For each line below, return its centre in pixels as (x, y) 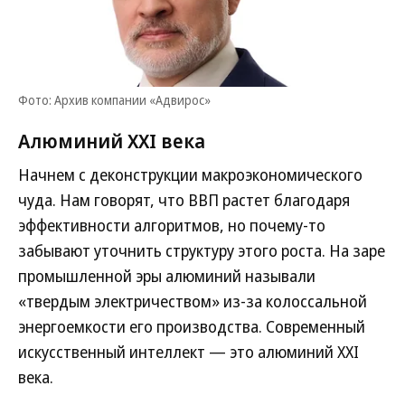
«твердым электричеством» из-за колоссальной (193, 301)
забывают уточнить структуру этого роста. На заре (202, 250)
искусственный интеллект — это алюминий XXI (188, 352)
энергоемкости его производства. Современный (192, 326)
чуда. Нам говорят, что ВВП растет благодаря (184, 200)
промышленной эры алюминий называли (167, 276)
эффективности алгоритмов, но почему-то (172, 225)
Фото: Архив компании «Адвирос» (114, 100)
